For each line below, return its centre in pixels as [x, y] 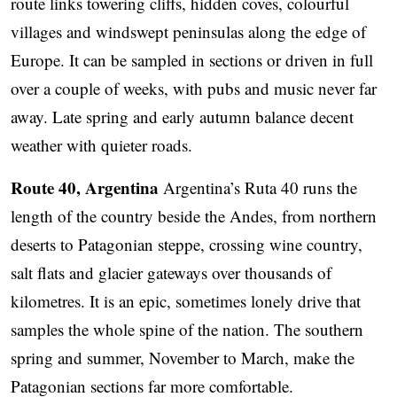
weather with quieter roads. [101, 145]
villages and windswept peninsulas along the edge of [188, 32]
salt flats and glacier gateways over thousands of [171, 273]
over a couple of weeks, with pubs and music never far [194, 89]
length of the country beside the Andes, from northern [194, 216]
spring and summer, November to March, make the [183, 358]
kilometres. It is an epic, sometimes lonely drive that [186, 301]
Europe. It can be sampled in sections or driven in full [192, 60]
